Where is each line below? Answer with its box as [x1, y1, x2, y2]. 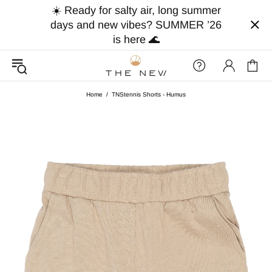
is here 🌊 [112, 33, 160, 46]
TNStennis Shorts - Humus [112, 91, 186, 98]
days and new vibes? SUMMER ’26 [50, 19, 222, 31]
